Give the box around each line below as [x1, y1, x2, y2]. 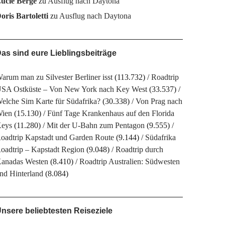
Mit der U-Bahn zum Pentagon [46, 121, 145, 130]
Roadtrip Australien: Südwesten [79, 157, 180, 166]
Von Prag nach [135, 97, 182, 105]
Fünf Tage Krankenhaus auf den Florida [47, 109, 174, 118]
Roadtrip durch [115, 145, 163, 154]
